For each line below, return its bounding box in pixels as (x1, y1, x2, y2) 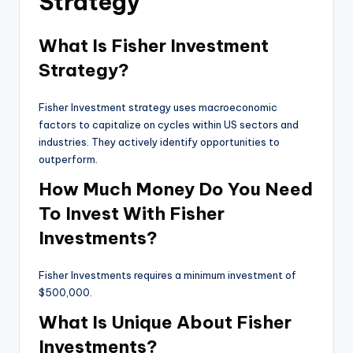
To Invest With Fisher (39, 203, 225, 225)
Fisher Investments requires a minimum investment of (39, 269, 296, 282)
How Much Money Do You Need (39, 178, 313, 201)
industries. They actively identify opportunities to (39, 136, 280, 149)
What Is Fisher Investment (39, 35, 269, 58)
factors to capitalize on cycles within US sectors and (39, 118, 299, 132)
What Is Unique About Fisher (39, 311, 292, 334)
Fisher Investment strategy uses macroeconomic (39, 101, 277, 114)
